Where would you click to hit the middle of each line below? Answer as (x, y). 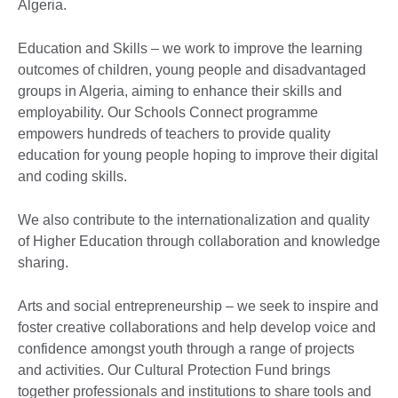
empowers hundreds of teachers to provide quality (174, 133)
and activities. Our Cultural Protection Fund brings (174, 370)
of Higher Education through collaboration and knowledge (199, 241)
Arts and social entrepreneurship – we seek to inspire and (198, 306)
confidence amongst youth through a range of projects (186, 348)
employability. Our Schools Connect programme (168, 112)
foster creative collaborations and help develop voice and (197, 327)
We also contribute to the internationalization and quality (194, 219)
